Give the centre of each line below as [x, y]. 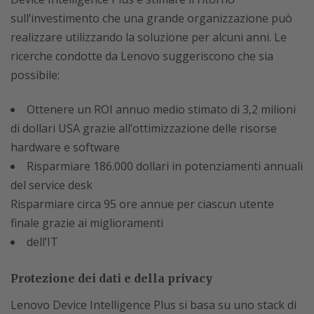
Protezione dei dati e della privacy [111, 279]
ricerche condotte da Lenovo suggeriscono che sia [142, 56]
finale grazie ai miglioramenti [87, 223]
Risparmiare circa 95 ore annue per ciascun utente [142, 204]
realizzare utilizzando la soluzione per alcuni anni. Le [149, 37]
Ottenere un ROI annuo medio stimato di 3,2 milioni [161, 110]
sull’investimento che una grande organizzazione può [151, 19]
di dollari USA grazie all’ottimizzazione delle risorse [144, 129]
